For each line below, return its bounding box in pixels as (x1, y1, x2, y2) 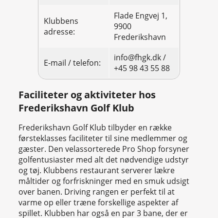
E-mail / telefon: (44, 57, 101, 69)
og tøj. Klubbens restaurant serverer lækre (18, 165, 175, 176)
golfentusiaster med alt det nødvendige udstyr (18, 154, 189, 165)
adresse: (44, 26, 75, 37)
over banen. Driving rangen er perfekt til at (18, 186, 175, 198)
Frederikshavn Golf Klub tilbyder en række (18, 122, 172, 133)
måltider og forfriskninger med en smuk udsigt (18, 176, 189, 187)
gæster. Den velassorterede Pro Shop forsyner (18, 144, 189, 155)
